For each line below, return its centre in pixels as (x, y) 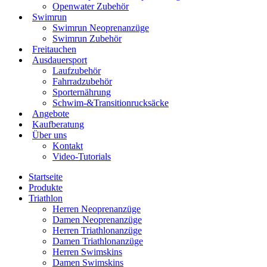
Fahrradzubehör (82, 81)
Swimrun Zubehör (87, 38)
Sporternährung (82, 92)
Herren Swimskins (87, 252)
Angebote (51, 114)
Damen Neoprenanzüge (97, 220)
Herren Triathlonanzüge (97, 230)
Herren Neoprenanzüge (97, 209)
